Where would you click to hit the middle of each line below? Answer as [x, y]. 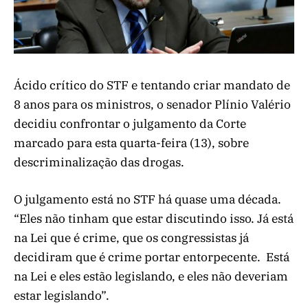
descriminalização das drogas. [99, 163]
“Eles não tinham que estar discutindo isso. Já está [154, 219]
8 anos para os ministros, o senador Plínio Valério [152, 105]
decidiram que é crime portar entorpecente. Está [152, 257]
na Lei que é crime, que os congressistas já [131, 238]
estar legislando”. [62, 296]
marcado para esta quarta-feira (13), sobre [131, 143]
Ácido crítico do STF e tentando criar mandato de [152, 86]
